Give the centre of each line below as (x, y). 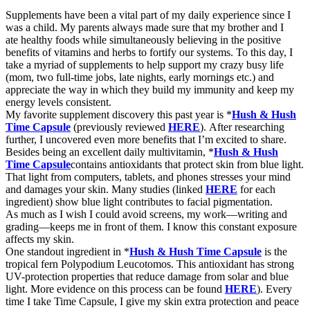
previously (100, 127)
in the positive (249, 40)
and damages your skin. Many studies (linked (106, 190)
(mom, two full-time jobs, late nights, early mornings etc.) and (140, 77)
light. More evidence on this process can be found (115, 289)
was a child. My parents (59, 28)
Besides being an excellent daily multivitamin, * (110, 152)
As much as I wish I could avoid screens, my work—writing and (146, 215)
